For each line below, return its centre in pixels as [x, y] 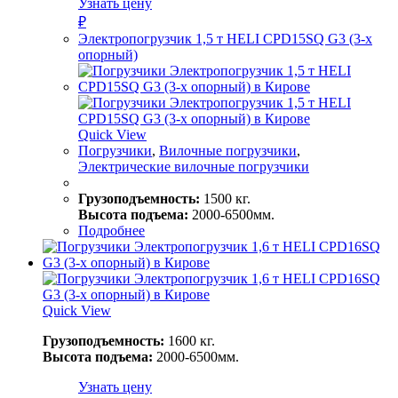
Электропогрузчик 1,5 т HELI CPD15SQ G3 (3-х [225, 38]
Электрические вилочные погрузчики [194, 166]
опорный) [108, 54]
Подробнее [111, 230]
